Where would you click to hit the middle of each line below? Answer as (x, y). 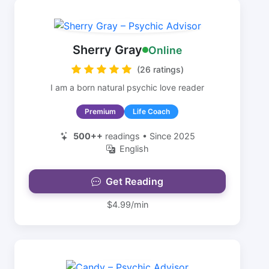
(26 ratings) (160, 69)
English (134, 149)
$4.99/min (127, 204)
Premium (100, 111)
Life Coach (151, 111)
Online (165, 50)
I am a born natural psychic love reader (127, 87)
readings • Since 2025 (149, 136)
